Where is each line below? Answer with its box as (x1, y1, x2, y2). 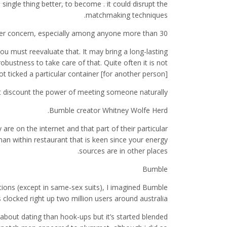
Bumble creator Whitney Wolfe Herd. (49, 105, 168, 116)
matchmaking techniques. (86, 10, 168, 20)
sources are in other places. (79, 146, 168, 156)
